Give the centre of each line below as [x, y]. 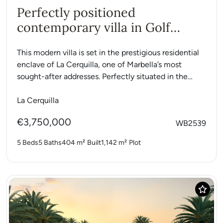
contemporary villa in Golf [94, 27]
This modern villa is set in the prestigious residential [108, 52]
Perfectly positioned [76, 12]
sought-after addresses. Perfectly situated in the [102, 76]
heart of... [33, 88]
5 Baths [50, 142]
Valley [34, 42]
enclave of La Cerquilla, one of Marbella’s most [99, 64]
